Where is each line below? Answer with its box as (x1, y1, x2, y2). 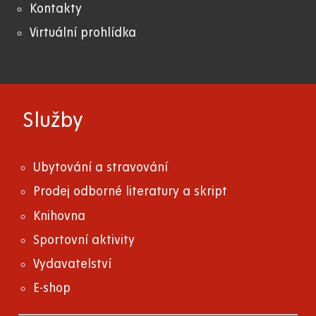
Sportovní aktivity (33, 233, 135, 247)
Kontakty (30, 2, 82, 16)
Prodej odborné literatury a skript (33, 185, 228, 199)
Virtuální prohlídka (30, 26, 136, 40)
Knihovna (33, 209, 86, 223)
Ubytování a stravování (33, 161, 169, 175)
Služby (23, 109, 83, 132)
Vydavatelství (33, 257, 112, 272)
